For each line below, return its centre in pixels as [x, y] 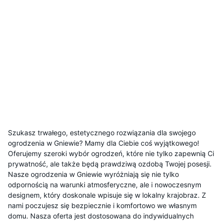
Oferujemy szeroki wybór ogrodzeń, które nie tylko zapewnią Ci [111, 153]
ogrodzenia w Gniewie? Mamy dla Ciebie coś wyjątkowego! [104, 143]
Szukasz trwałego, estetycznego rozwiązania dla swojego [102, 133]
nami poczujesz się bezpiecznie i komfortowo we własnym [102, 205]
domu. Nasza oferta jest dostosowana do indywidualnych [101, 216]
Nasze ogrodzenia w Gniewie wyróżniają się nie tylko [93, 174]
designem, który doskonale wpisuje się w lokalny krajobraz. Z [107, 195]
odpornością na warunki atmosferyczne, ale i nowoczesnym [105, 185]
